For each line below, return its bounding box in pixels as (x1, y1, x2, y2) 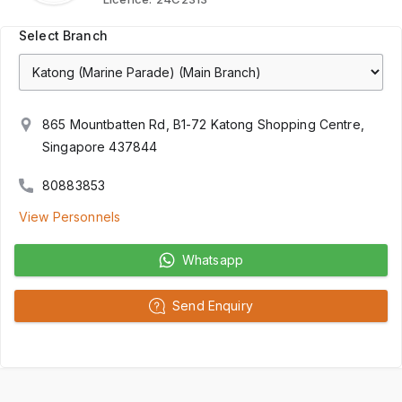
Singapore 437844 (42, 138, 158, 154)
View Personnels (19, 208, 121, 224)
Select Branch (19, 27, 108, 43)
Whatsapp (181, 251, 244, 267)
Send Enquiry (172, 297, 253, 313)
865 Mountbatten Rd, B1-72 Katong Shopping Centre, (42, 116, 364, 132)
